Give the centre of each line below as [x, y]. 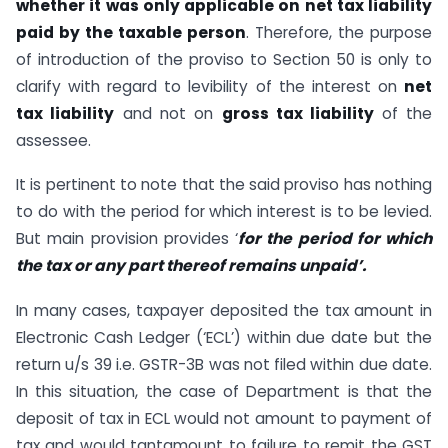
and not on [168, 113]
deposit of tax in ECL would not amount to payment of [224, 419]
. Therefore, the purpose [339, 32]
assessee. [53, 140]
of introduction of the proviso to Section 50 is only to [224, 59]
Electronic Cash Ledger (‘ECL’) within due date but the [224, 338]
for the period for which [335, 239]
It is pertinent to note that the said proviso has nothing [224, 185]
